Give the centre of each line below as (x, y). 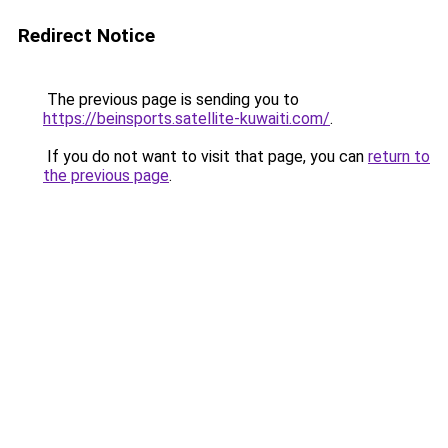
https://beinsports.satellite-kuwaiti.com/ (186, 118)
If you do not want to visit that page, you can (205, 156)
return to (399, 156)
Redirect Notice (86, 35)
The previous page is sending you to (171, 99)
